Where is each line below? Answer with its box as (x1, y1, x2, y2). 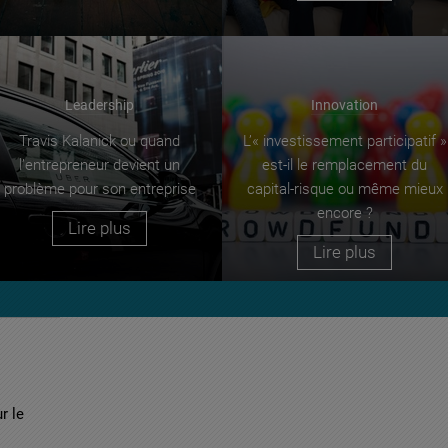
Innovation (311, 96, 378, 113)
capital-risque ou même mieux (246, 179, 443, 198)
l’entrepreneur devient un (19, 155, 180, 174)
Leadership (65, 96, 134, 113)
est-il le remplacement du (262, 155, 427, 174)
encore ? (316, 203, 373, 222)
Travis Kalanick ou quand (19, 131, 180, 150)
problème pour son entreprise (3, 179, 196, 198)
